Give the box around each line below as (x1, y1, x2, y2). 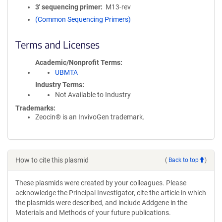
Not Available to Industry (55, 91, 131, 99)
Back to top (168, 156, 199, 164)
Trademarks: (15, 104, 55, 112)
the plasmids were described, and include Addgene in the (15, 199, 187, 207)
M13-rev (105, 3, 131, 11)
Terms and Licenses (15, 38, 100, 51)
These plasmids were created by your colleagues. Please (15, 179, 186, 187)
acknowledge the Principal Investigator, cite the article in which (15, 189, 206, 197)
